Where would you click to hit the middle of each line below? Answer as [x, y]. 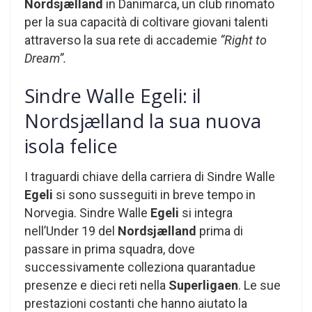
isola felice [71, 146]
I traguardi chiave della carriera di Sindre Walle [150, 177]
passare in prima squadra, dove [110, 249]
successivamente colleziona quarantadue [140, 267]
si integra [207, 213]
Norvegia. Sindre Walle [87, 213]
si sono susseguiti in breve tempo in [156, 195]
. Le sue [259, 286]
